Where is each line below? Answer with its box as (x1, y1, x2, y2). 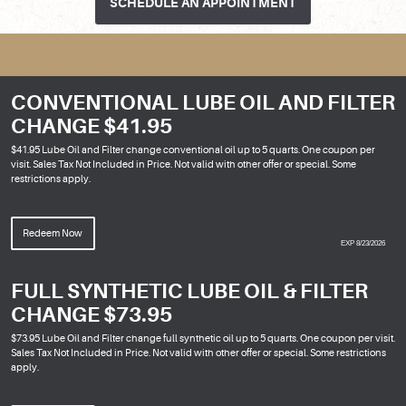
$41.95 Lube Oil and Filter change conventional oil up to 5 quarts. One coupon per (11, 143, 375, 156)
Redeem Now (23, 227, 83, 239)
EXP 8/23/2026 (341, 238, 385, 247)
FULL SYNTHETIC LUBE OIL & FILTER (11, 279, 368, 304)
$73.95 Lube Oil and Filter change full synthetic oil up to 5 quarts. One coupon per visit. (11, 333, 395, 345)
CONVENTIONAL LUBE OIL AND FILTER (11, 90, 395, 115)
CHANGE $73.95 (11, 303, 172, 328)
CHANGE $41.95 (11, 113, 172, 139)
